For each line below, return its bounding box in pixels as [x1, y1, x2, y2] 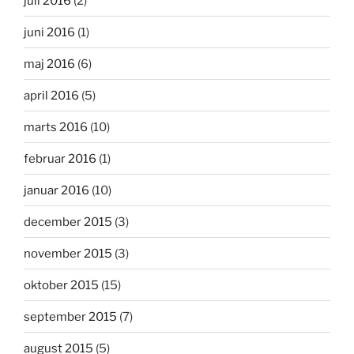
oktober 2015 [24, 277, 99, 292]
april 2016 [24, 88, 79, 103]
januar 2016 [24, 183, 89, 198]
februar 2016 [24, 151, 96, 166]
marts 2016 [24, 119, 88, 134]
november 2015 [24, 246, 112, 261]
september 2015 [24, 309, 117, 324]
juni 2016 [24, 24, 75, 40]
